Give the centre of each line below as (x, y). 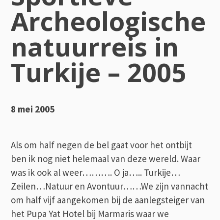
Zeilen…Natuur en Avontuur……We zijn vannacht (110, 186)
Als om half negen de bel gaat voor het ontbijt (102, 145)
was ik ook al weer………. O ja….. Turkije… (96, 172)
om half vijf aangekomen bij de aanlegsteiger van (108, 200)
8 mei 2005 (33, 109)
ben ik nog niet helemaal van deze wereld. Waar (106, 158)
